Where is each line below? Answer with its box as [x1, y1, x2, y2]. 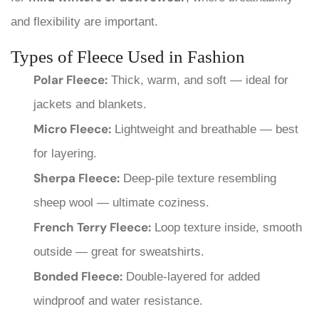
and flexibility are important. [11, 14, 158, 28]
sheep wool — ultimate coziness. [33, 195, 209, 209]
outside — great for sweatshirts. [33, 244, 204, 258]
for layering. [33, 146, 97, 160]
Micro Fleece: [33, 120, 111, 137]
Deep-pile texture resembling [120, 171, 276, 185]
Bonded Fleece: [33, 268, 122, 284]
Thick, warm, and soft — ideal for [108, 73, 288, 87]
